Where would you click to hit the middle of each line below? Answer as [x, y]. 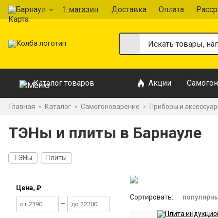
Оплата [171, 9]
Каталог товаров [64, 83]
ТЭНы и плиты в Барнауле [105, 133]
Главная [22, 107]
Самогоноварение [110, 107]
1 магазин [80, 9]
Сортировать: [152, 197]
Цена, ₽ [29, 188]
